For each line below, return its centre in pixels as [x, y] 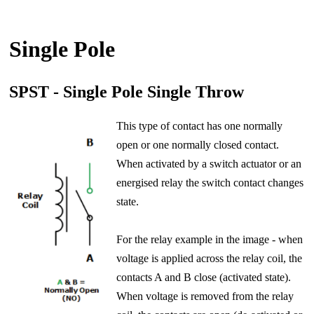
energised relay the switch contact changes [210, 183]
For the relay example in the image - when [209, 240]
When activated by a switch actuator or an [209, 164]
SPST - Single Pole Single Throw [126, 92]
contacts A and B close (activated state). [203, 278]
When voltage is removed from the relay [205, 296]
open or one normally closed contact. [197, 145]
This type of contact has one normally [199, 126]
